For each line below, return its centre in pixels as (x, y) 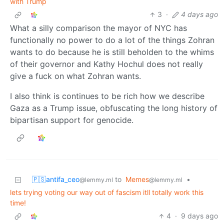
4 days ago (199, 14)
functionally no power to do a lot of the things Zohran (112, 40)
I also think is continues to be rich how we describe (107, 96)
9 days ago (199, 216)
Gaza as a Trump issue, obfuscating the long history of (114, 108)
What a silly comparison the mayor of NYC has (98, 28)
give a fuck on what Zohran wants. (75, 76)
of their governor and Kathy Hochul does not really (106, 64)
